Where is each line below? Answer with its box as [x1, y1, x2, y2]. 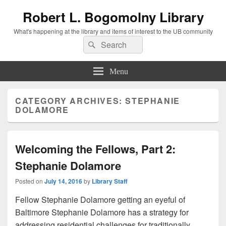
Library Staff [92, 177, 128, 186]
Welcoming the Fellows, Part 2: [15, 141, 176, 157]
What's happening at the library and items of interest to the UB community [13, 27, 213, 35]
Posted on [15, 177, 44, 185]
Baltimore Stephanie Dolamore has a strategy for [15, 206, 189, 218]
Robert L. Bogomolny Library [22, 8, 204, 26]
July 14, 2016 [44, 177, 82, 186]
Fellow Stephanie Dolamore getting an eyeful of [15, 194, 185, 205]
